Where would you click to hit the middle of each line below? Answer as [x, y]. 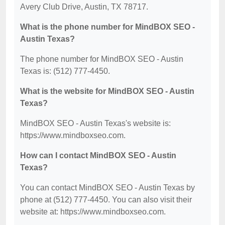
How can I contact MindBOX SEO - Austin [98, 155]
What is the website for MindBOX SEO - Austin [107, 91]
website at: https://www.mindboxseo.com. [93, 212]
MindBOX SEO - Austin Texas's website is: [95, 123]
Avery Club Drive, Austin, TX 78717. [84, 7]
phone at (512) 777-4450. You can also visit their [106, 200]
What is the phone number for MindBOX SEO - [107, 27]
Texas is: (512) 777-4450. [65, 71]
